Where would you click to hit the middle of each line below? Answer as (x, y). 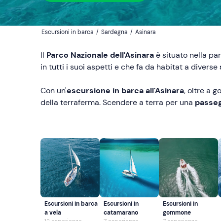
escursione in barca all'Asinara (125, 91)
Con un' (54, 91)
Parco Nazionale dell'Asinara (100, 55)
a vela (53, 213)
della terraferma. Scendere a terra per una (118, 102)
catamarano (121, 213)
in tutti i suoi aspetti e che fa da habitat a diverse (130, 67)
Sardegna (114, 32)
